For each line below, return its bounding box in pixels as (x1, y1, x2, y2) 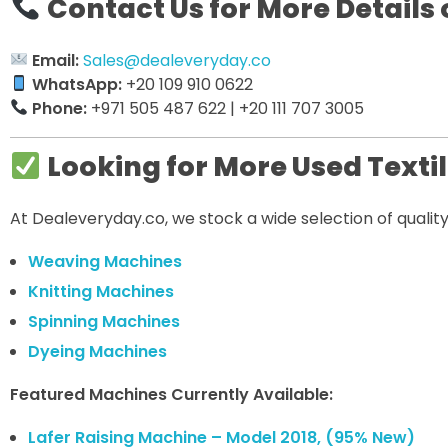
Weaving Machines (27, 250, 182, 274)
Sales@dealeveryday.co (83, 48, 272, 72)
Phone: (32, 96, 88, 120)
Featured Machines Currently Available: (10, 383, 333, 407)
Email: (32, 48, 80, 72)
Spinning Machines (27, 310, 180, 334)
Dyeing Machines (27, 340, 167, 364)
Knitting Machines (27, 280, 174, 304)
